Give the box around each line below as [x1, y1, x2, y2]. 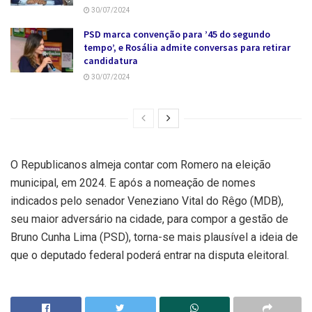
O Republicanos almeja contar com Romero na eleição [10, 157, 271, 171]
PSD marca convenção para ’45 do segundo [84, 27, 270, 40]
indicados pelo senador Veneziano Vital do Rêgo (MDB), [10, 194, 283, 208]
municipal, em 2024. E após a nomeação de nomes [10, 175, 256, 189]
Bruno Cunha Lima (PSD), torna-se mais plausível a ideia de [10, 230, 298, 244]
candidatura [84, 54, 138, 67]
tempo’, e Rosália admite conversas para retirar [84, 40, 290, 54]
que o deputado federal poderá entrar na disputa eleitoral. [10, 248, 289, 262]
